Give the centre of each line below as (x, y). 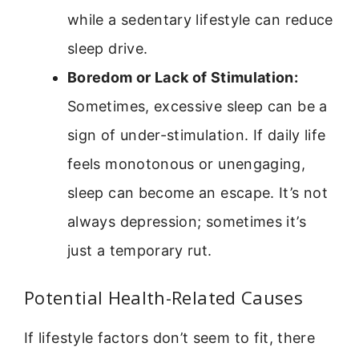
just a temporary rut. (140, 250)
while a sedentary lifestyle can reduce (200, 19)
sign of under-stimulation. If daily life (197, 135)
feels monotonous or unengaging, (187, 163)
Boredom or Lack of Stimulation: (183, 77)
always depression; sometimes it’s (187, 221)
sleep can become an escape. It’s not (198, 192)
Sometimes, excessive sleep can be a (198, 106)
